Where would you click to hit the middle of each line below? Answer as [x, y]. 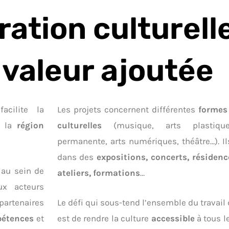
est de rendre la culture [104, 219]
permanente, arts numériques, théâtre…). [140, 141]
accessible [174, 219]
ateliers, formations [98, 173]
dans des [77, 157]
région [30, 125]
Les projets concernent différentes [128, 109]
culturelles [85, 125]
